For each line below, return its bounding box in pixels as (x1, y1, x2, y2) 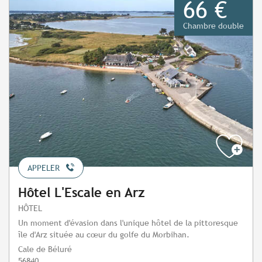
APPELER (27, 163, 60, 173)
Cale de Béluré (18, 243, 72, 254)
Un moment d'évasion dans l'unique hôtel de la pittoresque (18, 217, 238, 227)
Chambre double (183, 20, 244, 31)
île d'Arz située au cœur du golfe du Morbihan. (18, 229, 189, 239)
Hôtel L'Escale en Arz (18, 185, 145, 200)
